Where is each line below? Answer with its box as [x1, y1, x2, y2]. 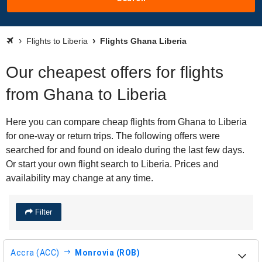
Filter [33, 208, 52, 216]
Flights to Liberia [26, 36, 88, 46]
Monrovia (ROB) [75, 247, 140, 257]
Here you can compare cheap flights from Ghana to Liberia [6, 117, 247, 127]
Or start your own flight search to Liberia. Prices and [6, 159, 219, 169]
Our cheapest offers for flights [6, 63, 223, 81]
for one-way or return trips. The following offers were [6, 131, 220, 141]
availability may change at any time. [6, 173, 153, 183]
